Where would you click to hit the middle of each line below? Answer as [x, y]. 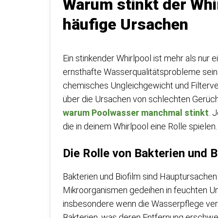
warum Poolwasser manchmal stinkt [136, 113]
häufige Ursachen [126, 24]
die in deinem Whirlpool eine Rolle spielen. [140, 126]
